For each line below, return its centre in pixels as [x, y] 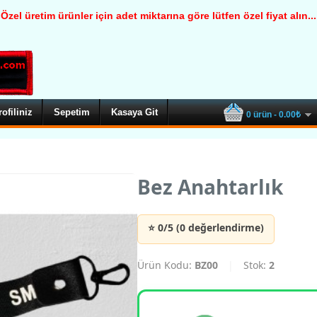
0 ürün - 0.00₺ [273, 115]
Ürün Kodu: [166, 265]
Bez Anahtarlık [210, 187]
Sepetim [72, 113]
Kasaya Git [134, 113]
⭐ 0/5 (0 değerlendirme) [206, 228]
